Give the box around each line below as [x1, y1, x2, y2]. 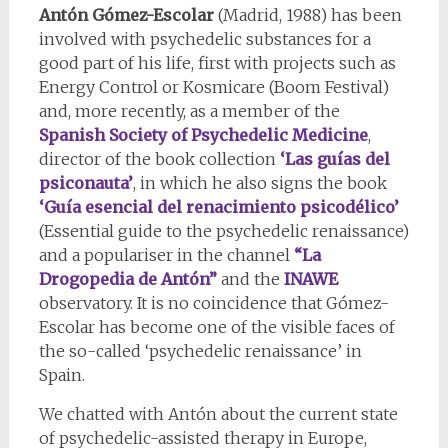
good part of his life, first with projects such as [38, 53, 396, 74]
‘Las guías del [279, 149, 390, 170]
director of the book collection [38, 149, 280, 170]
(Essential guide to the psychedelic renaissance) [38, 221, 409, 242]
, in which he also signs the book [132, 173, 387, 194]
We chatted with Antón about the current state [38, 404, 398, 425]
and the [216, 269, 284, 290]
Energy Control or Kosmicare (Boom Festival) [38, 77, 389, 98]
